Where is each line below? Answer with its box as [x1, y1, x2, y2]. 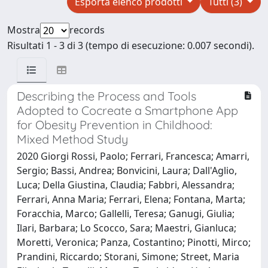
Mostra [7, 23, 40, 36]
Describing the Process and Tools [17, 88, 196, 103]
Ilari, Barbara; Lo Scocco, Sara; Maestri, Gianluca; [17, 221, 236, 234]
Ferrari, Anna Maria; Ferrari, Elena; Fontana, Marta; [17, 192, 245, 206]
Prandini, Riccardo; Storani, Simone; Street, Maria [17, 249, 239, 263]
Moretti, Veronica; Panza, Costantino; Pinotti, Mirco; [17, 235, 251, 249]
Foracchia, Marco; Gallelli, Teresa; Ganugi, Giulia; [17, 206, 234, 220]
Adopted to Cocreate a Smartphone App [17, 102, 238, 118]
